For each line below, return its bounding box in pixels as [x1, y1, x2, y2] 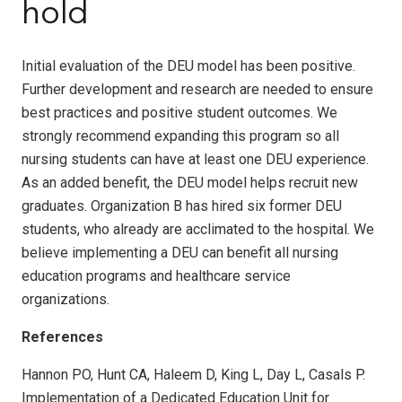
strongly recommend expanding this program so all [22, 127, 339, 144]
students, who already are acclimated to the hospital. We [22, 220, 374, 238]
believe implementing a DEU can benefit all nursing [22, 243, 338, 261]
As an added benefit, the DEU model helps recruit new [22, 173, 358, 191]
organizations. [22, 290, 109, 308]
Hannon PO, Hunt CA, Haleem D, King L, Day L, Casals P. [22, 365, 365, 383]
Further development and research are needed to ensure [22, 80, 373, 98]
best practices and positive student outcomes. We [22, 103, 337, 121]
